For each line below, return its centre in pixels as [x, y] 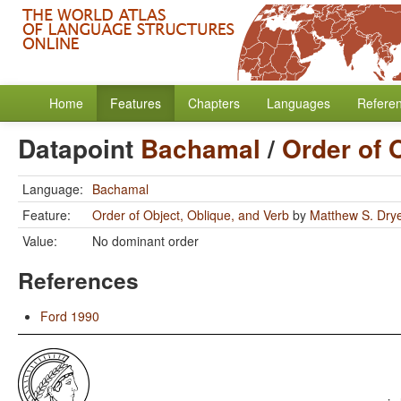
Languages [299, 103]
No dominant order [145, 241]
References [78, 280]
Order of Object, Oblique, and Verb [191, 215]
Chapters [214, 103]
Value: [40, 241]
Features [136, 103]
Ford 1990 [70, 316]
